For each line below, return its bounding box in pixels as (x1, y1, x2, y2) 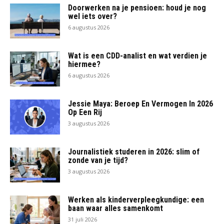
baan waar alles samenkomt (68, 203, 163, 213)
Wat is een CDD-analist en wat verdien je (68, 51, 207, 61)
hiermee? (68, 59, 100, 69)
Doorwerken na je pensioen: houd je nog (68, 3, 206, 13)
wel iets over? (68, 11, 117, 21)
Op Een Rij (68, 107, 102, 117)
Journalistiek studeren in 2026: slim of (68, 147, 199, 157)
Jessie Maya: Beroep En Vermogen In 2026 (68, 99, 213, 109)
